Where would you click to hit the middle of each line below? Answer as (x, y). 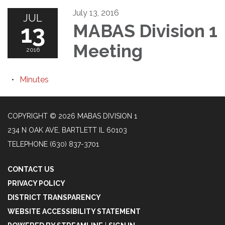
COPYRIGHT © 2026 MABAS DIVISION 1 (72, 116)
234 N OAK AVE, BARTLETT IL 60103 (67, 130)
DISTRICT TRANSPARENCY (54, 197)
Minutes (34, 79)
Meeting (108, 51)
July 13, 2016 (96, 13)
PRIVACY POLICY (36, 183)
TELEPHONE (28, 144)
